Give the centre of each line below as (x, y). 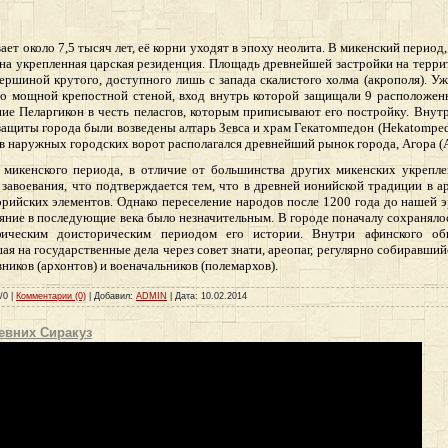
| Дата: (184, 295)
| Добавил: (111, 295)
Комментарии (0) (51, 295)
